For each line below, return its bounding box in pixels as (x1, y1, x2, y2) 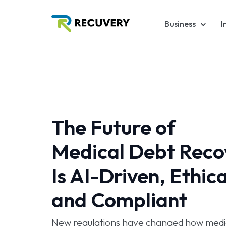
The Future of (51, 114, 176, 141)
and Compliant (51, 187, 187, 213)
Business (164, 19, 196, 29)
